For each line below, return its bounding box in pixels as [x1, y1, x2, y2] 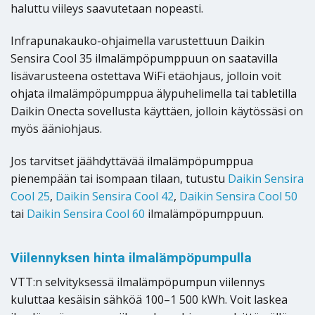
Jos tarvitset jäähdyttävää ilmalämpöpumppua [11, 153, 253, 169]
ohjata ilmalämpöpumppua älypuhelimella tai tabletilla [11, 86, 297, 102]
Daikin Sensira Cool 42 [56, 188, 174, 204]
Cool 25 [11, 188, 50, 204]
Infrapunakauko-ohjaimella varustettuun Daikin [11, 33, 264, 49]
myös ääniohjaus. [11, 121, 102, 137]
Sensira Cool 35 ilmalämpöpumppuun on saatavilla [11, 51, 278, 67]
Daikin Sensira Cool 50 [179, 188, 297, 204]
